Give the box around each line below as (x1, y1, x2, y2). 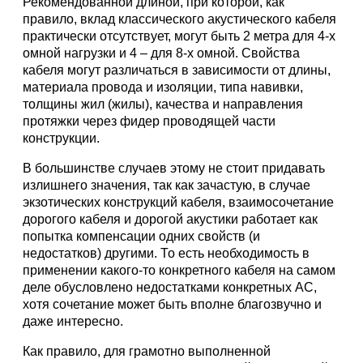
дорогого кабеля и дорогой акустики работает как (23, 212, 318, 226)
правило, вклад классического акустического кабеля (23, 12, 336, 26)
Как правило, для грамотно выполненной (23, 344, 271, 358)
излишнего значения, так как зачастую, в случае (23, 178, 310, 192)
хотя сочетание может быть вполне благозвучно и (23, 297, 322, 311)
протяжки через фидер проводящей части (23, 114, 275, 128)
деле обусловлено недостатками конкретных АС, (23, 280, 317, 294)
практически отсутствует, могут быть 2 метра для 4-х (23, 29, 335, 43)
